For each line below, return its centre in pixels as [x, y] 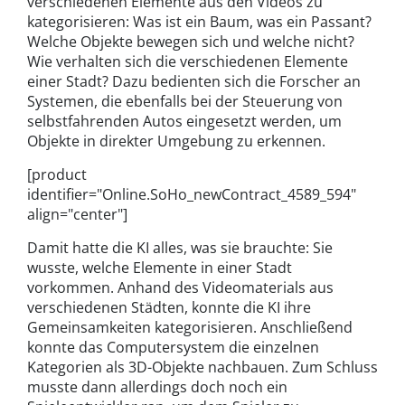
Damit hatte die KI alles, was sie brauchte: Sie [180, 247]
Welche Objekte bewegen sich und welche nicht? [191, 41]
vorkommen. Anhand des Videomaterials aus [180, 287]
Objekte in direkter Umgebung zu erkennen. [176, 141]
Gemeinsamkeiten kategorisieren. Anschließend [190, 327]
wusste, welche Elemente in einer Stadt [160, 267]
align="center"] [77, 214]
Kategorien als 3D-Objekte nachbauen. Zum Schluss [202, 367]
